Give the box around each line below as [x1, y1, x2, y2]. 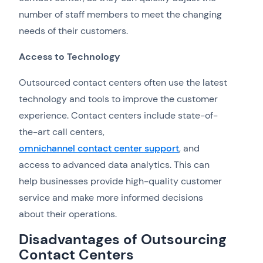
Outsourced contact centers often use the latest [19, 76, 227, 89]
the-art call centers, [19, 126, 104, 139]
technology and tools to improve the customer [19, 93, 218, 106]
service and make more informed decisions [19, 191, 203, 204]
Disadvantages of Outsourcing [19, 230, 227, 249]
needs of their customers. [19, 25, 128, 38]
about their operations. [19, 208, 117, 221]
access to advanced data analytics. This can [19, 159, 210, 171]
